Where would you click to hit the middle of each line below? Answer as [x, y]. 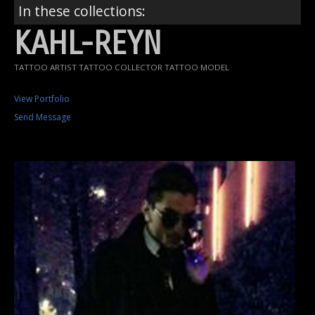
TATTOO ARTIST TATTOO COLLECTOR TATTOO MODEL [122, 67]
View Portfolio [42, 99]
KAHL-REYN [88, 44]
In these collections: [82, 11]
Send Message [43, 117]
